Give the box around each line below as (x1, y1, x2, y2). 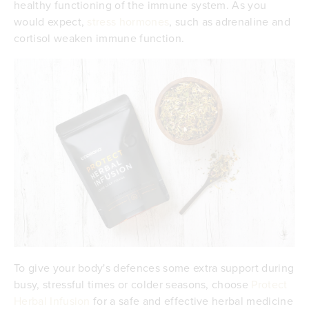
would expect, (14, 14, 88, 30)
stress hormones (87, 14, 170, 30)
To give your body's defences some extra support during (14, 259, 295, 275)
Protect (251, 276, 288, 292)
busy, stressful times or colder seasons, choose (14, 276, 252, 292)
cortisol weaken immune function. (14, 30, 185, 46)
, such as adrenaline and (169, 14, 290, 30)
